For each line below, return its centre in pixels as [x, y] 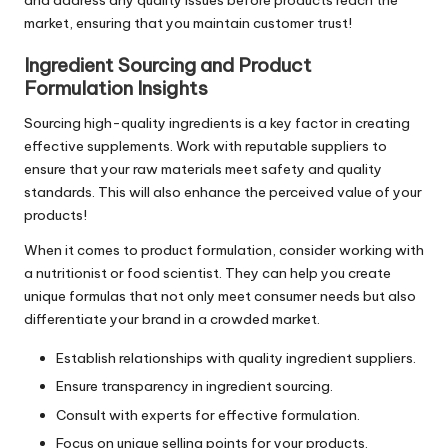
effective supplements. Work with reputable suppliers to [205, 146]
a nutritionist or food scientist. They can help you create [207, 273]
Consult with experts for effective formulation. [208, 414]
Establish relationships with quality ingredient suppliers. [236, 358]
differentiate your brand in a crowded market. [172, 319]
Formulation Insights [116, 88]
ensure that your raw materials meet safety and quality [203, 169]
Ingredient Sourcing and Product [168, 65]
